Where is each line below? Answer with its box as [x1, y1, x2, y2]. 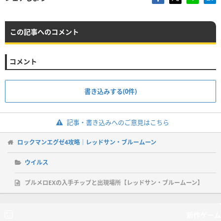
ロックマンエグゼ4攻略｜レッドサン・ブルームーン [17, 138, 156, 147]
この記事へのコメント [10, 27, 79, 37]
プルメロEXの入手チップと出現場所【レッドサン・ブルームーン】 [25, 178, 203, 187]
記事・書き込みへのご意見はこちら [66, 117, 169, 127]
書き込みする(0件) [84, 86, 137, 96]
